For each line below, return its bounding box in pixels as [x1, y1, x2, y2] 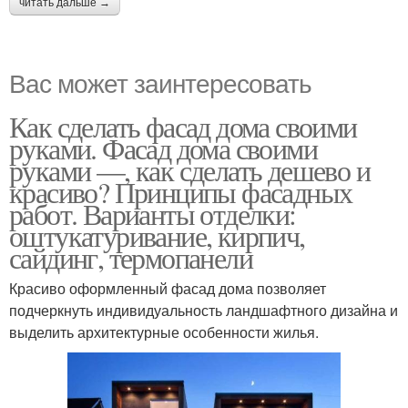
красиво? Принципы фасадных [9, 171, 352, 211]
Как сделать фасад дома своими [9, 106, 357, 146]
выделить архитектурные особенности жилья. [9, 321, 319, 342]
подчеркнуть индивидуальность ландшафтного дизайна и [9, 299, 398, 321]
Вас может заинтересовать [9, 63, 311, 100]
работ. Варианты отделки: [9, 193, 296, 233]
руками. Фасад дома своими [9, 127, 317, 168]
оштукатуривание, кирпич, [9, 215, 305, 255]
